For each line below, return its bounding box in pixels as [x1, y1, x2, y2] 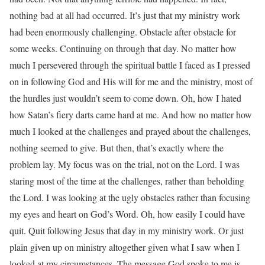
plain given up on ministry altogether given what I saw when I [9, 241, 240, 253]
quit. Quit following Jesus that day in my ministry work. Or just [9, 224, 244, 237]
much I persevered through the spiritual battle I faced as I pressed [9, 59, 250, 71]
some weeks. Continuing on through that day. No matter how [9, 42, 237, 54]
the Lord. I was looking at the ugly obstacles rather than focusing [9, 191, 250, 203]
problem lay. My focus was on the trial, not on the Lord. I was [9, 158, 240, 170]
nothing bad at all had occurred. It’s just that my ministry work [9, 9, 240, 21]
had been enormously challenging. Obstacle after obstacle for [9, 25, 236, 38]
